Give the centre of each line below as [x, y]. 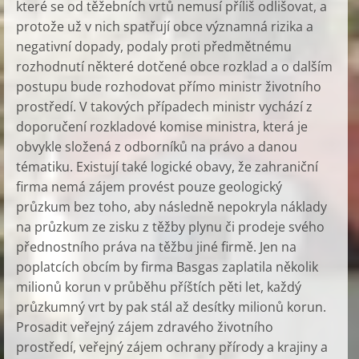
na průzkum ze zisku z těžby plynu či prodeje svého [170, 227]
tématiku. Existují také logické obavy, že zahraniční [167, 167]
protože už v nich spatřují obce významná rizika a [165, 26]
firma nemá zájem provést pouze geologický [149, 187]
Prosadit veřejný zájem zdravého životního [145, 327]
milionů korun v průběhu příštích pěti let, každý [159, 287]
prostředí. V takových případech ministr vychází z [164, 107]
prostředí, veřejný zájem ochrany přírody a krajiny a [172, 347]
